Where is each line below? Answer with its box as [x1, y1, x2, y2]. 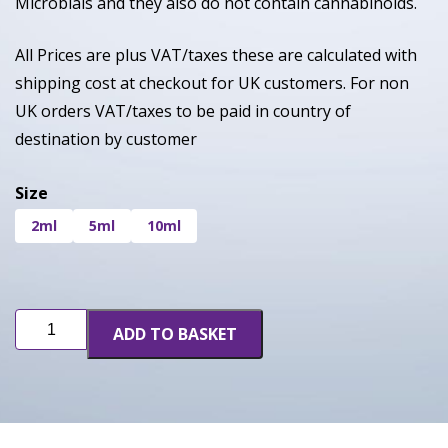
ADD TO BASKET [113, 323, 237, 346]
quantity [14, 352, 76, 375]
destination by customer [15, 128, 197, 151]
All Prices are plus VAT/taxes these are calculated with [15, 44, 417, 67]
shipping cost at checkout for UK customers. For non [15, 72, 409, 95]
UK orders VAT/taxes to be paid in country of [15, 100, 351, 123]
